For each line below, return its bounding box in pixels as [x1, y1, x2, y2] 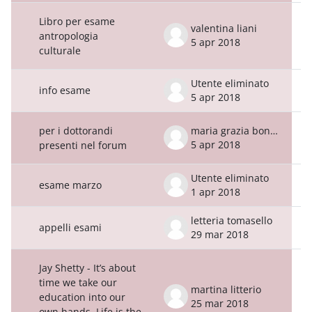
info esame [39, 83, 91, 97]
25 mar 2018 [191, 296, 249, 310]
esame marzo [39, 178, 102, 192]
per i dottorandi [39, 123, 113, 137]
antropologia [39, 29, 98, 42]
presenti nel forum [39, 138, 127, 152]
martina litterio [191, 282, 261, 296]
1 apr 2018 [191, 185, 240, 198]
